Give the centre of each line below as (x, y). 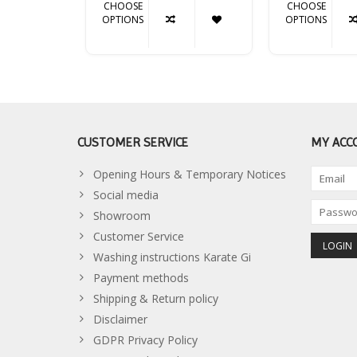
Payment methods (141, 278)
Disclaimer (120, 320)
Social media (126, 195)
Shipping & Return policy (156, 299)
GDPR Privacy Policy (145, 340)
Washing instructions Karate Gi (172, 257)
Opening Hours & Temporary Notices (190, 175)
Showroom (122, 216)
